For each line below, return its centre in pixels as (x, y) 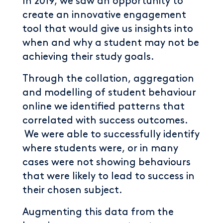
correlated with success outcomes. (105, 120)
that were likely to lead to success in (109, 176)
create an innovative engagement (104, 15)
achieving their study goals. (88, 57)
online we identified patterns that (104, 107)
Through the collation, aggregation (108, 79)
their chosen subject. (72, 190)
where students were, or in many (100, 148)
